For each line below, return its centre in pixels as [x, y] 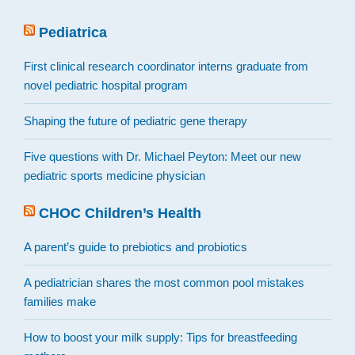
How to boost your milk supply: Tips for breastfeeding [160, 338]
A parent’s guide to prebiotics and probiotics [136, 247]
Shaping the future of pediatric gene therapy [136, 121]
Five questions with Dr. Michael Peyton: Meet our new [162, 157]
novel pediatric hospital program [106, 86]
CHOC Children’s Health [120, 214]
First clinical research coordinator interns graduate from [166, 67]
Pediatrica [73, 33]
